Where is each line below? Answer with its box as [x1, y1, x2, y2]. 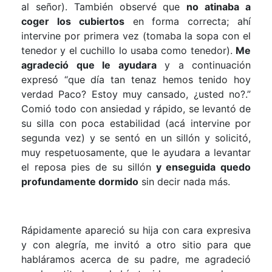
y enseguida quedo [151, 160, 251, 173]
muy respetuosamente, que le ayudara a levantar [21, 146, 251, 158]
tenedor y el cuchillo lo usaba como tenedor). [21, 44, 236, 56]
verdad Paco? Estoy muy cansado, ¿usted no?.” [21, 87, 251, 100]
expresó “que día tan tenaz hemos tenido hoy [21, 73, 251, 86]
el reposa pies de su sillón [21, 160, 152, 173]
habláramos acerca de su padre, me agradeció [21, 253, 251, 265]
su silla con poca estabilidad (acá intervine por [21, 117, 251, 129]
